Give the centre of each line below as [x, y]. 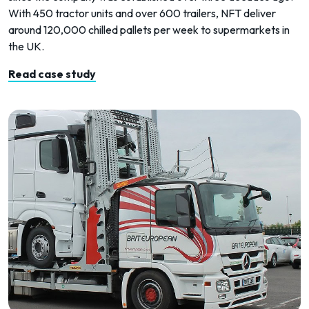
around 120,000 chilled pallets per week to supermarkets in [149, 30]
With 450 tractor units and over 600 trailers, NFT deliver [142, 13]
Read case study [52, 74]
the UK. [26, 47]
